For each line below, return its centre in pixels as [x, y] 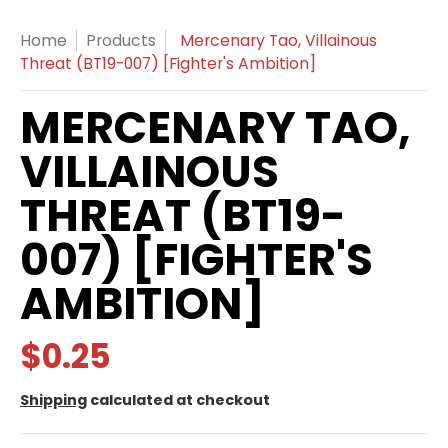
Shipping [53, 400]
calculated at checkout [178, 400]
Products [121, 40]
